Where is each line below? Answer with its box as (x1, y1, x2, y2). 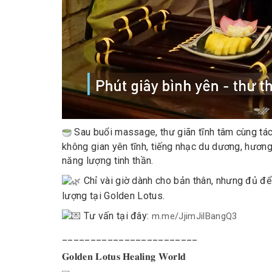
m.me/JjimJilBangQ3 (151, 210, 237, 222)
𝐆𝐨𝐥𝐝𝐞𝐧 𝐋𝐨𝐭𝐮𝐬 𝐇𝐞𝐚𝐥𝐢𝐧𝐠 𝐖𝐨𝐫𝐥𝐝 (62, 251, 186, 263)
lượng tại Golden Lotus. (62, 189, 165, 202)
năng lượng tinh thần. (62, 155, 154, 167)
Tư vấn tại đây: (81, 209, 152, 222)
